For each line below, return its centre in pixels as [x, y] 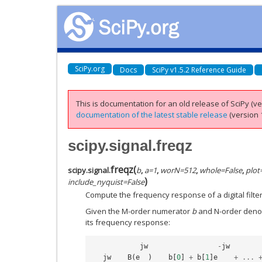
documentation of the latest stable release [152, 115]
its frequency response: [128, 222]
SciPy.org [90, 68]
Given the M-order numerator [139, 211]
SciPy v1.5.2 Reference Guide [199, 70]
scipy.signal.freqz [130, 145]
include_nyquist [95, 182]
